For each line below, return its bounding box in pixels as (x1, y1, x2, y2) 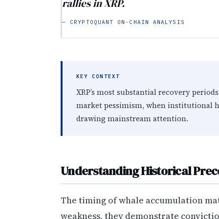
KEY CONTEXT (76, 73, 120, 80)
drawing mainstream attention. (76, 113, 188, 124)
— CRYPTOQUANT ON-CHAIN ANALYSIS (62, 18, 185, 25)
